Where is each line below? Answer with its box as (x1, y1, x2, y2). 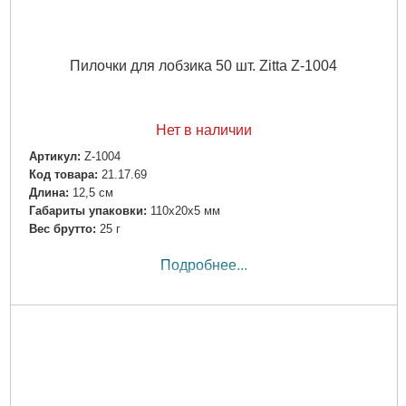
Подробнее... (159, 257, 247, 274)
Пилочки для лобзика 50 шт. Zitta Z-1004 (70, 57, 337, 73)
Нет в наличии (155, 121, 252, 138)
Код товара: (28, 168, 98, 182)
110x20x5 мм (150, 204, 220, 218)
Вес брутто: (28, 222, 96, 237)
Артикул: (28, 149, 81, 163)
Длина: (28, 186, 69, 200)
